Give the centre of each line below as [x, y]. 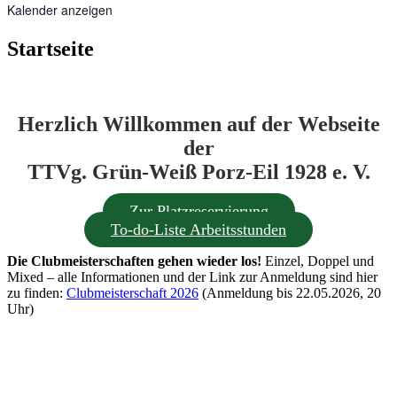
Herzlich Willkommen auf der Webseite [198, 125]
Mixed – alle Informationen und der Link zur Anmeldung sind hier [192, 277]
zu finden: [37, 293]
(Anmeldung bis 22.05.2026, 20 [290, 293]
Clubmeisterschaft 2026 [132, 293]
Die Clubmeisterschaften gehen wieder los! [134, 261]
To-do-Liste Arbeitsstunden [198, 230]
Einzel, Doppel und [318, 261]
